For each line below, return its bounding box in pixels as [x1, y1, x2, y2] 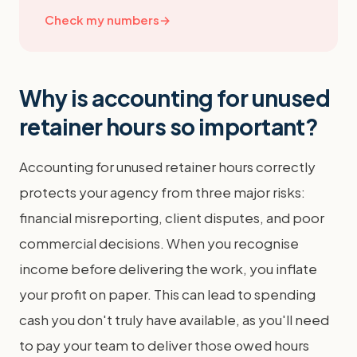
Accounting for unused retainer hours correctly [19, 157, 316, 175]
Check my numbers [45, 11, 159, 27]
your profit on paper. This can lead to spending [19, 284, 316, 303]
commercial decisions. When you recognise [19, 233, 299, 252]
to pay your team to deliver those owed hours [19, 335, 309, 354]
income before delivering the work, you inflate [19, 259, 317, 277]
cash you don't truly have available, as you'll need [19, 310, 329, 328]
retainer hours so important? [19, 112, 319, 140]
